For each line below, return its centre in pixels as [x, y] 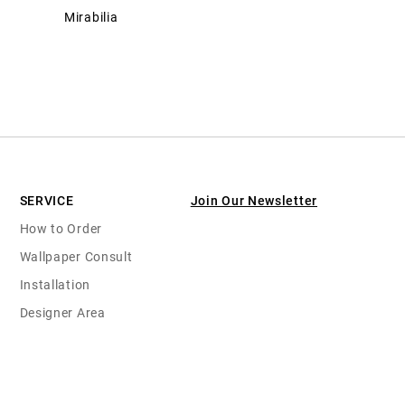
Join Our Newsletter [254, 200]
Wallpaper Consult [76, 256]
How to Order [61, 228]
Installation [55, 284]
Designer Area [62, 312]
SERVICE [47, 200]
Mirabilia [91, 17]
